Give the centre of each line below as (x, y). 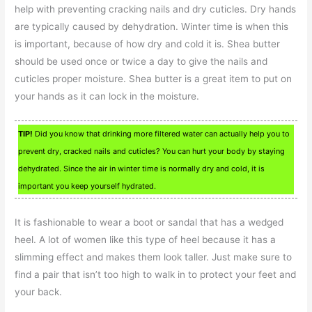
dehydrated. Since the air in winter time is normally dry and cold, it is (142, 168)
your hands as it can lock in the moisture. (107, 96)
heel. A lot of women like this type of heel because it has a (146, 239)
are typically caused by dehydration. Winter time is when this (152, 26)
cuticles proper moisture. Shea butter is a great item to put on (154, 78)
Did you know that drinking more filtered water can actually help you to (162, 133)
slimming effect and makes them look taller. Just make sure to (154, 257)
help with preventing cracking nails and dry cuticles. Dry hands (156, 9)
